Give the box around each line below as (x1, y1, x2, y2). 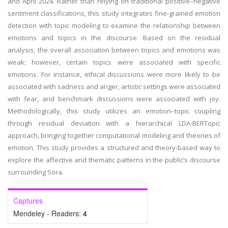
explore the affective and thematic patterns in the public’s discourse (8, 155, 220, 164)
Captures (13, 195, 43, 206)
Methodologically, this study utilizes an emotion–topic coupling (8, 106, 220, 116)
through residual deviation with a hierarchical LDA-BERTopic (8, 119, 220, 128)
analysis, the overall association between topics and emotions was (8, 45, 220, 54)
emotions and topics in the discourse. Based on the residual (8, 33, 220, 42)
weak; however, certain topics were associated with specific (8, 58, 220, 67)
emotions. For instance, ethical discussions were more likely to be (8, 70, 220, 79)
